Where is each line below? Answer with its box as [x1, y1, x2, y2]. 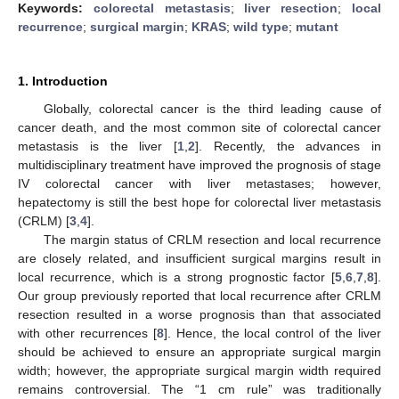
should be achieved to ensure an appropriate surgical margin [18, 344, 381, 359]
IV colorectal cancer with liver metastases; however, [18, 175, 381, 191]
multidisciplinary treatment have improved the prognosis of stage [18, 157, 381, 172]
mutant [296, 19, 338, 34]
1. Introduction [18, 73, 108, 88]
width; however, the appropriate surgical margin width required [18, 362, 381, 378]
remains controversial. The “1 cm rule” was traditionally [18, 381, 381, 396]
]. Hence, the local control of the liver [163, 325, 382, 340]
